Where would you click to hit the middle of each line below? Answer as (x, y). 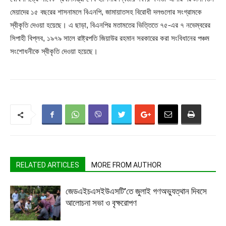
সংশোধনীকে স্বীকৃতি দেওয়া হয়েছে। (54, 51)
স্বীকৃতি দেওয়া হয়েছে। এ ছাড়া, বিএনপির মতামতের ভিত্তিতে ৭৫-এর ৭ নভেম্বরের (110, 25)
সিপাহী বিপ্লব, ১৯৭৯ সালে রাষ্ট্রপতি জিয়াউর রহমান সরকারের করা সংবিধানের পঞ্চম (110, 38)
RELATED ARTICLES (48, 165)
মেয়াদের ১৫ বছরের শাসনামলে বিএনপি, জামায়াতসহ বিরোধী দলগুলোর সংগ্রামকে (106, 12)
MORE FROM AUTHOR (126, 165)
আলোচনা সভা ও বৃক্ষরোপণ (101, 203)
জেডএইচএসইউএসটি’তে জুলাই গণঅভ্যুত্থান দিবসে (136, 191)
